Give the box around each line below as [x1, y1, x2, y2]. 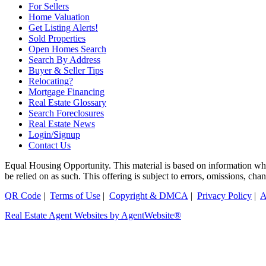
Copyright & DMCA [109, 190, 188, 201]
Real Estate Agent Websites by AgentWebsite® [5, 210, 181, 220]
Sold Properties [28, 33, 85, 43]
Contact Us [28, 140, 71, 150]
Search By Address [28, 54, 100, 65]
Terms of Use [50, 190, 100, 201]
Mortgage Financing [28, 86, 104, 97]
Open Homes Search [28, 43, 106, 54]
